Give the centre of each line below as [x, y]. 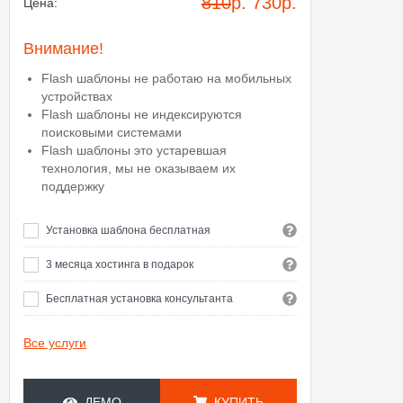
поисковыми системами [112, 132]
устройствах [77, 96]
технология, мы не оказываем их [139, 168]
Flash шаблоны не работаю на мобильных [167, 78]
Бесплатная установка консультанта [140, 299]
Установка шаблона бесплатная [129, 230]
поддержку [73, 186]
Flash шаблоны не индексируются [142, 114]
